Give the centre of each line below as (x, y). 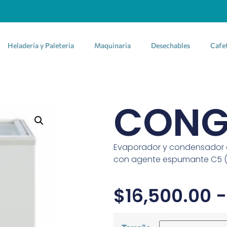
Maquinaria (112, 45)
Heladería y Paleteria (41, 45)
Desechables (171, 45)
